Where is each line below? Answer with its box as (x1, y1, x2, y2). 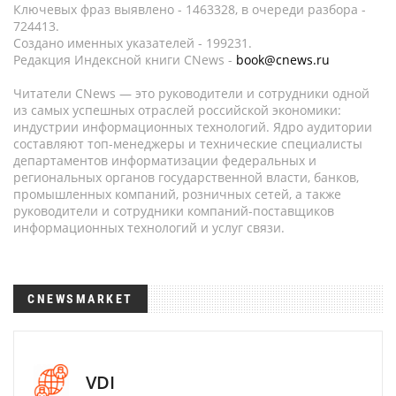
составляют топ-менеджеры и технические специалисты (13, 135, 362, 152)
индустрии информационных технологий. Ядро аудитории (13, 118, 372, 135)
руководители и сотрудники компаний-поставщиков (13, 202, 334, 219)
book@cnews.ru (236, 51, 330, 68)
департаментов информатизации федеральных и (13, 152, 316, 169)
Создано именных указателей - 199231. (13, 34, 252, 51)
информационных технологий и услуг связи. (13, 219, 285, 236)
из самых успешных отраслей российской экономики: (13, 102, 341, 118)
